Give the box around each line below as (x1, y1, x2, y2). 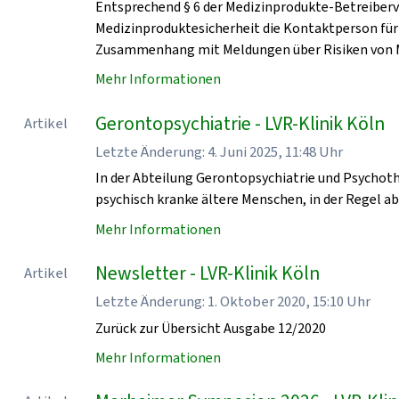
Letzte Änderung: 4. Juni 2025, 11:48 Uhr (95, 141, 344, 161)
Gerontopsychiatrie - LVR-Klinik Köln (95, 110, 386, 136)
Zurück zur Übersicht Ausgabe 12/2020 (95, 318, 327, 338)
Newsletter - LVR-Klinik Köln (95, 259, 321, 286)
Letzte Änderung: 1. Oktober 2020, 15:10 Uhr (95, 291, 371, 312)
